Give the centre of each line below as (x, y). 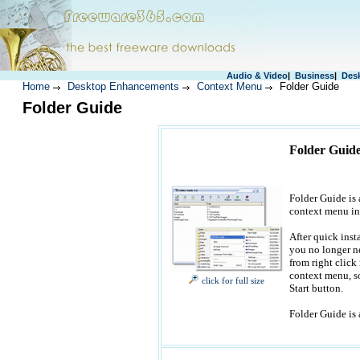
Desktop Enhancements (123, 86)
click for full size (233, 281)
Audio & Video (257, 76)
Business (314, 76)
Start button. (316, 288)
